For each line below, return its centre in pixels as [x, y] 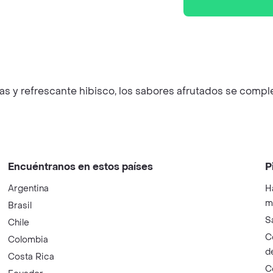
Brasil [20, 206]
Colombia [28, 240]
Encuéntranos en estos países [81, 167]
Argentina [29, 189]
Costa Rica [31, 257]
